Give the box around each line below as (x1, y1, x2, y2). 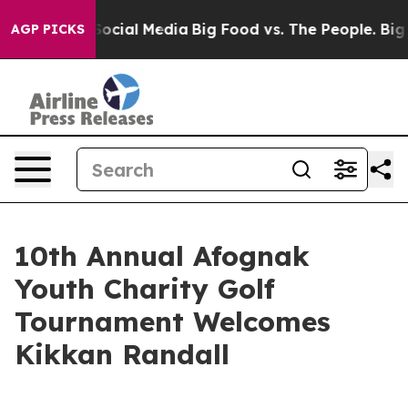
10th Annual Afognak (15, 239, 310, 273)
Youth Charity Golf (15, 271, 275, 306)
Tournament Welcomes (15, 304, 331, 339)
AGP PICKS (11, 21, 85, 37)
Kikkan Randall (15, 337, 229, 372)
